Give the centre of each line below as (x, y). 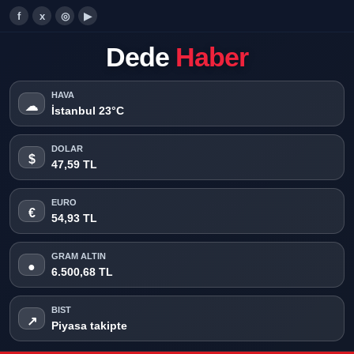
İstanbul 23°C (88, 111)
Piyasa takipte (89, 326)
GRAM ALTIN (79, 256)
